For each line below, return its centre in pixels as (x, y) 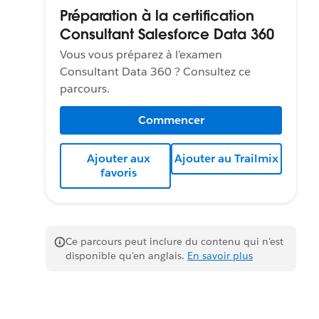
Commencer (171, 120)
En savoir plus (220, 255)
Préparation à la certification (157, 15)
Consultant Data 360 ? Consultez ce (155, 71)
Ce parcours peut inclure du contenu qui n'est (174, 241)
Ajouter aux (118, 158)
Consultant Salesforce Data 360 (167, 34)
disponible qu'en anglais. (126, 255)
